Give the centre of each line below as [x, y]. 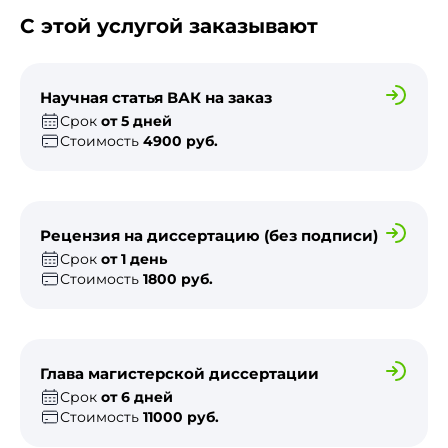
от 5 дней [136, 121]
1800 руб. [178, 279]
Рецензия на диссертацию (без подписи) [209, 235]
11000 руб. [181, 417]
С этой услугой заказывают [169, 26]
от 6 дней [137, 397]
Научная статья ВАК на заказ [156, 97]
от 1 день [134, 259]
